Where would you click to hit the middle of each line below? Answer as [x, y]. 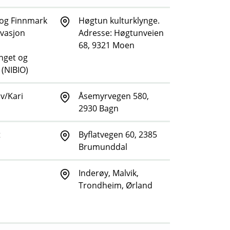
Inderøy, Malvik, [109, 173]
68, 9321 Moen [107, 45]
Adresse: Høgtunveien [121, 33]
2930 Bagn [99, 109]
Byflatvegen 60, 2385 [118, 135]
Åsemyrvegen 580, [114, 96]
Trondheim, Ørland [116, 186]
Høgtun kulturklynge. [119, 21]
